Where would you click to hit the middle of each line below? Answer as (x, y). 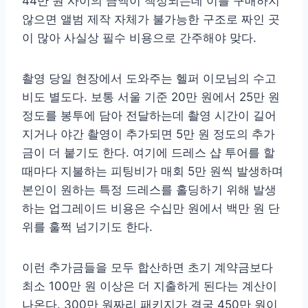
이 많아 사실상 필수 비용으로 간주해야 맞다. (139, 38)
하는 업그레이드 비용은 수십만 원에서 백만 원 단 (151, 209)
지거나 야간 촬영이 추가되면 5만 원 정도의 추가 (148, 134)
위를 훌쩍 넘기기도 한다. (87, 227)
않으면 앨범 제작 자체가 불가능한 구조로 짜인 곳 (151, 20)
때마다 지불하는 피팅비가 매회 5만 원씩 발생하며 (153, 172)
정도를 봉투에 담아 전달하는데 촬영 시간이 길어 (149, 116)
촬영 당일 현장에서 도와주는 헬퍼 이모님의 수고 (149, 79)
